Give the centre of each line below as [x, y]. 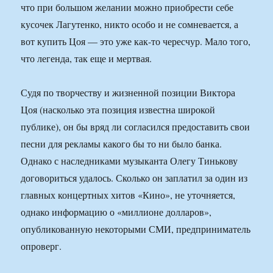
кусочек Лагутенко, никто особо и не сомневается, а [130, 24]
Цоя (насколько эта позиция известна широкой [118, 110]
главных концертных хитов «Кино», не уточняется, [128, 195]
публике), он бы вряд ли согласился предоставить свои [136, 127]
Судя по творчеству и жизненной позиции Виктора [128, 93]
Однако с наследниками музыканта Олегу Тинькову [129, 161]
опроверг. [41, 246]
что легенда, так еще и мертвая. [87, 58]
